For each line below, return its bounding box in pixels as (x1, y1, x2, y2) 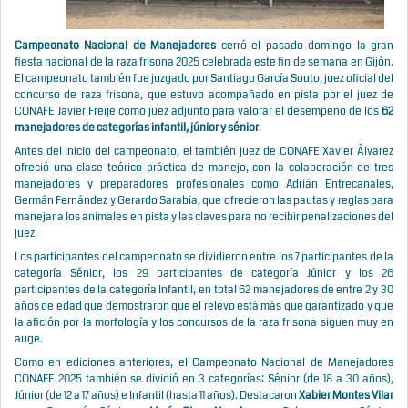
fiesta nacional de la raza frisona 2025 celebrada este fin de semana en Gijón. (15, 55, 393, 70)
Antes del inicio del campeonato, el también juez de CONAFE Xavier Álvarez (15, 144, 393, 159)
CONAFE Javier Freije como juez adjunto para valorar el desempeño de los (15, 104, 382, 119)
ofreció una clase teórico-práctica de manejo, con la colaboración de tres (15, 160, 393, 176)
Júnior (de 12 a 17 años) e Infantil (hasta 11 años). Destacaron (15, 388, 299, 403)
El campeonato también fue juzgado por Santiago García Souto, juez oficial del (15, 71, 393, 87)
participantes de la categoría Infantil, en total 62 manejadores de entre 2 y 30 (15, 282, 393, 298)
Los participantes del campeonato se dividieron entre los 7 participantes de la (15, 250, 393, 265)
